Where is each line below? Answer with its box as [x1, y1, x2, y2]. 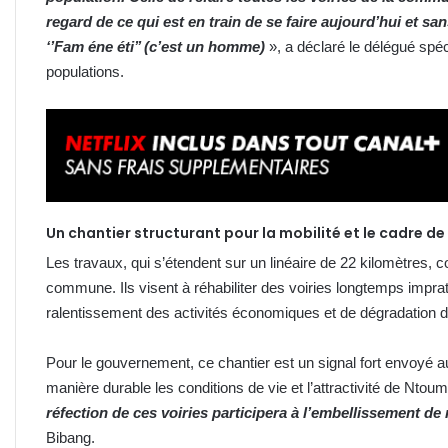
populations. [46, 62, 124, 80]
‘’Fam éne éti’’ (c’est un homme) [46, 37, 265, 55]
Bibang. [46, 428, 95, 446]
